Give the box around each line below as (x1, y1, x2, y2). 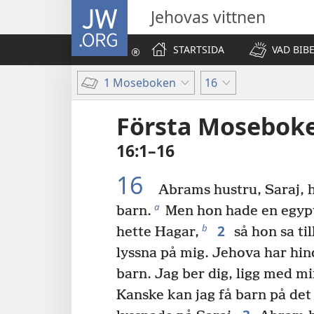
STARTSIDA (173, 43, 224, 56)
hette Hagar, (116, 224, 199, 241)
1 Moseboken (104, 75, 176, 90)
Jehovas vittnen (151, 6, 266, 28)
